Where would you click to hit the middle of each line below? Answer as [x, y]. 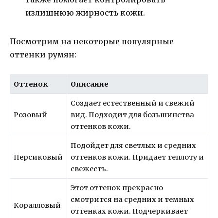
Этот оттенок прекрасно [117, 188]
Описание [90, 84]
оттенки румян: [43, 55]
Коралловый [37, 206]
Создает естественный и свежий [133, 103]
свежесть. [90, 169]
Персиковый [38, 157]
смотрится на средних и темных [133, 200]
